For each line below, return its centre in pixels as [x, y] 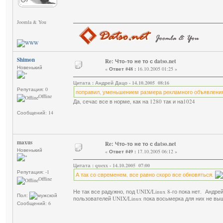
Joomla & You [32, 22]
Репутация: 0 [32, 89]
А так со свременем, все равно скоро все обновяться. [145, 175]
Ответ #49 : [122, 152]
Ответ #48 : [122, 69]
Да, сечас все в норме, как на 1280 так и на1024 [134, 102]
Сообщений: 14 [35, 113]
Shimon [26, 60]
